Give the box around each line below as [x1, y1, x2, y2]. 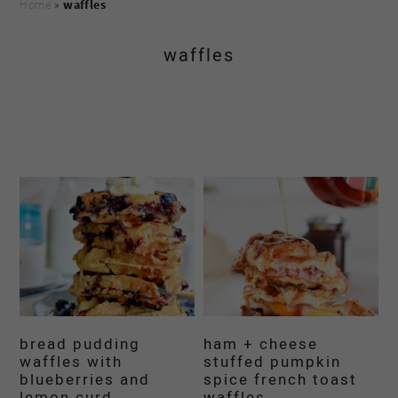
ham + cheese [203, 333, 319, 356]
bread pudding [20, 333, 141, 356]
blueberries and [20, 369, 151, 392]
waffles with [20, 351, 123, 374]
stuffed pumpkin [203, 351, 342, 374]
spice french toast [203, 369, 358, 392]
